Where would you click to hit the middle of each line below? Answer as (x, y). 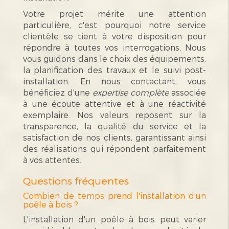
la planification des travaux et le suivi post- (114, 70)
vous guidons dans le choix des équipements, (114, 58)
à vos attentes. (52, 159)
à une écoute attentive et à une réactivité (114, 103)
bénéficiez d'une (58, 92)
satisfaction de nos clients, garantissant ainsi (114, 137)
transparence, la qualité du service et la (114, 126)
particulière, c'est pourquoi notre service (114, 25)
